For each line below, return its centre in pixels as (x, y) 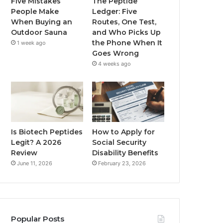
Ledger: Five (115, 11)
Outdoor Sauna (39, 32)
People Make (35, 11)
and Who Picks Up (127, 32)
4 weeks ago (115, 63)
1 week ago (32, 43)
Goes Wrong (116, 53)
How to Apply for (124, 132)
